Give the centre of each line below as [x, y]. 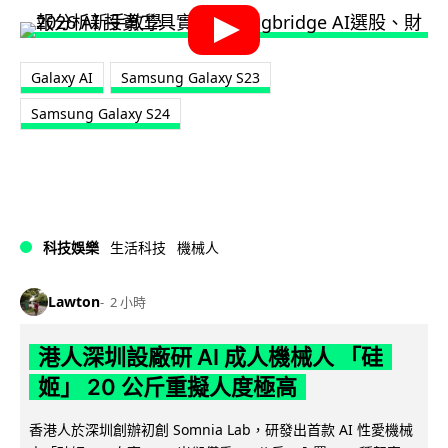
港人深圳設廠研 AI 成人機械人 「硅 [210, 356]
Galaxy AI [62, 78]
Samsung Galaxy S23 [190, 78]
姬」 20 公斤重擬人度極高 [167, 386]
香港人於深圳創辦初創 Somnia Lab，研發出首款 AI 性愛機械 [221, 429]
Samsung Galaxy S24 [100, 114]
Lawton [74, 302]
